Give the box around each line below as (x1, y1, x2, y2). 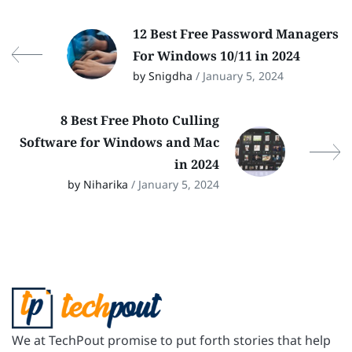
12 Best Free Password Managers (133, 25, 339, 43)
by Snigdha (133, 68, 196, 84)
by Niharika (68, 177, 131, 192)
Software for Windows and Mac (20, 134, 219, 152)
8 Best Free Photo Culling (60, 112, 219, 130)
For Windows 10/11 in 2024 (133, 47, 300, 65)
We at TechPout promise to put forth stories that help (12, 332, 331, 350)
